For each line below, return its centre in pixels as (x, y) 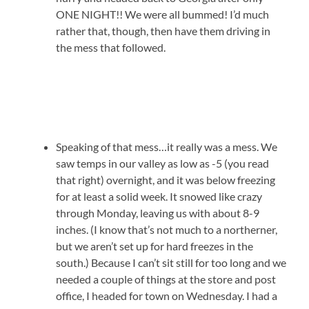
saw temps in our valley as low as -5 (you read (163, 163)
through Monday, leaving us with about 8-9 (158, 213)
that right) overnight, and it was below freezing (166, 180)
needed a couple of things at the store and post (166, 279)
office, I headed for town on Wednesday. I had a (167, 296)
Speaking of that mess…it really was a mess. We (167, 147)
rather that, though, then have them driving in (163, 31)
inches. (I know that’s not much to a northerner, (167, 230)
